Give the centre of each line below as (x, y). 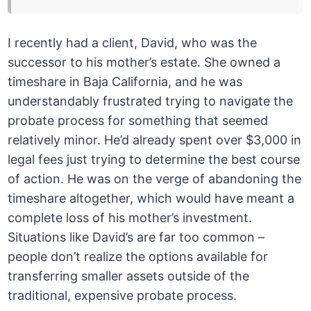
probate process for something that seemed (138, 121)
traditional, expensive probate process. (123, 296)
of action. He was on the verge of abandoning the (155, 179)
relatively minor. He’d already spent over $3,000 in (155, 140)
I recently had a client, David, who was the (133, 43)
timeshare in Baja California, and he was (125, 82)
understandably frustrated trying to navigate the (151, 101)
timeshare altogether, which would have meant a (151, 199)
